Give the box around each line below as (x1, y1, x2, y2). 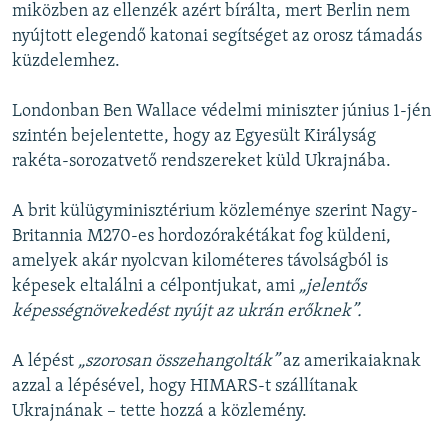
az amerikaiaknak (279, 352, 421, 372)
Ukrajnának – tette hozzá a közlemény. (12, 402, 307, 422)
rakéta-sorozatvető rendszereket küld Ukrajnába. (12, 152, 391, 172)
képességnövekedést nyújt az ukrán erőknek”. (12, 302, 362, 322)
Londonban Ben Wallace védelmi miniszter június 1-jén (12, 102, 431, 122)
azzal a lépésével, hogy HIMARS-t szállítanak (12, 377, 358, 397)
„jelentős (299, 277, 366, 297)
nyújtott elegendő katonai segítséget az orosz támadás (12, 27, 422, 47)
